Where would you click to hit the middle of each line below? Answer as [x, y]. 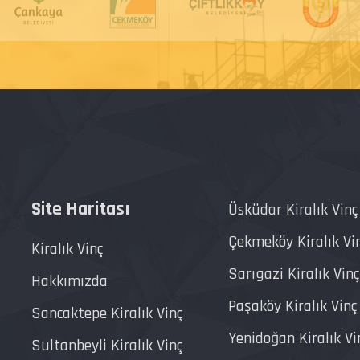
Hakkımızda [70, 282]
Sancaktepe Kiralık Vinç [107, 314]
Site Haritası [81, 209]
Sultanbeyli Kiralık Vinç [107, 346]
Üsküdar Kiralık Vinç [293, 210]
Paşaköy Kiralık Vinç [292, 307]
